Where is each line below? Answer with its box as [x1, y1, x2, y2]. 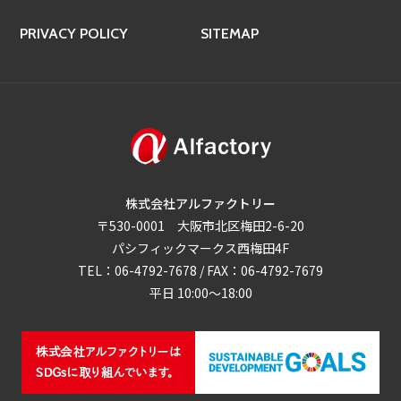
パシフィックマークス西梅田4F [112, 239, 289, 258]
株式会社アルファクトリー [125, 194, 276, 213]
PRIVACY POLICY [20, 25, 129, 43]
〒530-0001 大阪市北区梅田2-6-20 [97, 217, 304, 235]
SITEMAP [200, 25, 259, 43]
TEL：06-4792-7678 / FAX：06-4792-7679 [78, 261, 323, 280]
